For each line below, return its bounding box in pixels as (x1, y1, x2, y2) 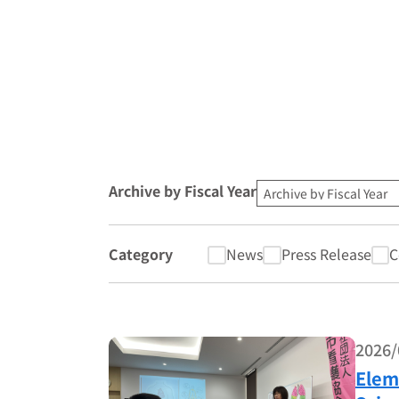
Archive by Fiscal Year (109, 180, 256, 201)
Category (109, 243, 173, 265)
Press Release (281, 243, 371, 265)
